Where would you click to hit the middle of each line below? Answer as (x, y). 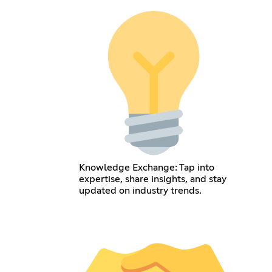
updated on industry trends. (140, 191)
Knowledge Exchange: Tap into (146, 168)
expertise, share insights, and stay (152, 179)
